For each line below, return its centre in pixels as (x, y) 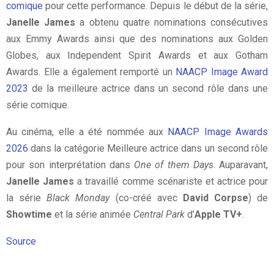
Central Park (159, 214)
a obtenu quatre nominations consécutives (172, 22)
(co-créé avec (146, 198)
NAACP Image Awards (218, 131)
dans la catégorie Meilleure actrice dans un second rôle (148, 148)
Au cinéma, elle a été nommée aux (87, 131)
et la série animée (93, 214)
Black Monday (78, 198)
